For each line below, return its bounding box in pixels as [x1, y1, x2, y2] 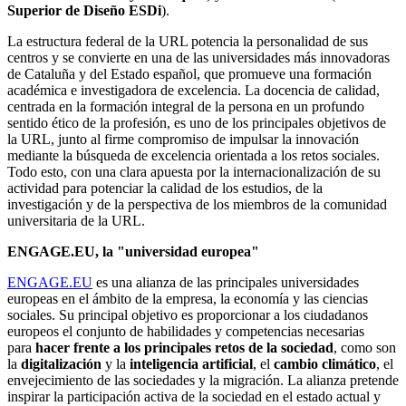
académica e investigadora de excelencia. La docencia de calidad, [7, 82, 380, 98]
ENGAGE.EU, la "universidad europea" [7, 243, 259, 259]
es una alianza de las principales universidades [92, 274, 359, 290]
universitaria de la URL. [7, 212, 149, 228]
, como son [333, 339, 396, 355]
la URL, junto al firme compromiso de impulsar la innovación [7, 130, 359, 147]
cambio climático [274, 355, 376, 372]
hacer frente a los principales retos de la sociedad [35, 339, 333, 355]
